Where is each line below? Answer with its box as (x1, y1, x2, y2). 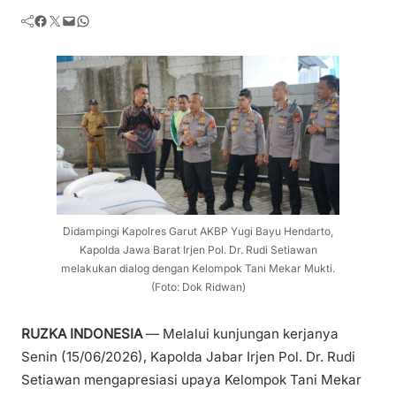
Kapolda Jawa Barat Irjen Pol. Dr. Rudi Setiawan (79, 242, 317, 256)
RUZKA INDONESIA (21, 325, 142, 343)
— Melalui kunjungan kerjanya (142, 325, 339, 343)
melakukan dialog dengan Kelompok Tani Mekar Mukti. (61, 261, 335, 275)
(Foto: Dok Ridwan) (150, 279, 246, 293)
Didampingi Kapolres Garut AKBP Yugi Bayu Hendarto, (63, 224, 333, 238)
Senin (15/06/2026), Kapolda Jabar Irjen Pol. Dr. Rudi (21, 348, 355, 366)
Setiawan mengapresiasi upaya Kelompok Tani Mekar (21, 371, 362, 389)
